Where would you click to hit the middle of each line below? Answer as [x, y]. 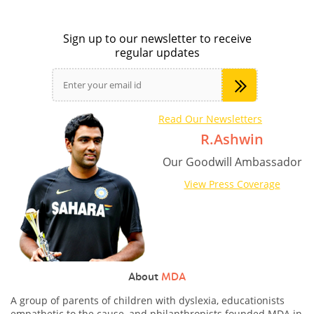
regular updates [157, 53]
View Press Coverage [232, 184]
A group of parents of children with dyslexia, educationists [148, 301]
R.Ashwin [232, 139]
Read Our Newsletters [210, 119]
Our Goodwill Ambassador [232, 162]
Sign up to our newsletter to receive [157, 39]
